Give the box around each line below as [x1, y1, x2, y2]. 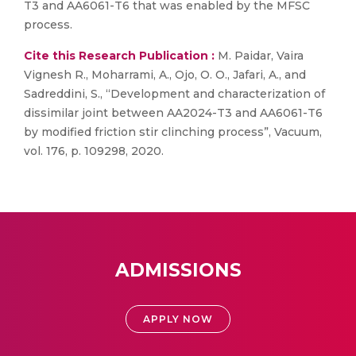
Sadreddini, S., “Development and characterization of [24, 87, 325, 101]
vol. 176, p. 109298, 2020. [24, 144, 164, 158]
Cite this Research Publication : [24, 48, 215, 63]
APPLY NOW [143, 313, 213, 325]
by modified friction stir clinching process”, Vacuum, [24, 125, 322, 139]
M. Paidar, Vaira [215, 48, 304, 63]
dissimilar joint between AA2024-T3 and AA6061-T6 [24, 106, 323, 120]
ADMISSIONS [114, 259, 242, 281]
